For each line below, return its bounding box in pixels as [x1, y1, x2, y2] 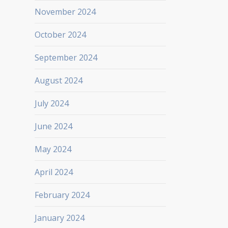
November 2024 [34, 6, 96, 17]
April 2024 [34, 166, 73, 178]
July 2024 [34, 97, 69, 109]
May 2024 [34, 143, 71, 155]
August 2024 [34, 74, 82, 86]
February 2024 [34, 189, 90, 201]
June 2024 [34, 120, 72, 132]
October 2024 [34, 28, 86, 40]
